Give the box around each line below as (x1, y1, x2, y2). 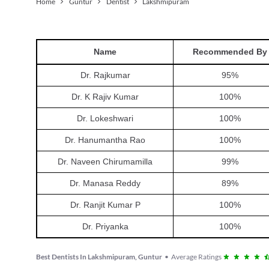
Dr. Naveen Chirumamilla (58, 156, 153, 166)
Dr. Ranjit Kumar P (70, 199, 141, 210)
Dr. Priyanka (82, 221, 128, 231)
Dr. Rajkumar (80, 70, 130, 80)
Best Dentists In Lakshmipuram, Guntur (36, 252, 162, 261)
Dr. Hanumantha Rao (65, 134, 145, 145)
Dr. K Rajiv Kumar (71, 91, 139, 101)
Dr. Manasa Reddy (70, 178, 141, 188)
